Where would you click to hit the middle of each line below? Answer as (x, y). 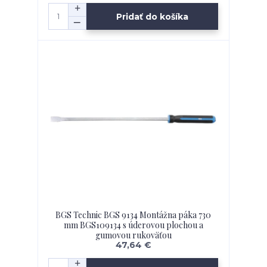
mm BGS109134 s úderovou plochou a (133, 225)
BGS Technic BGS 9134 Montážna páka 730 (133, 215)
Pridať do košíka (153, 16)
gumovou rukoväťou (133, 235)
